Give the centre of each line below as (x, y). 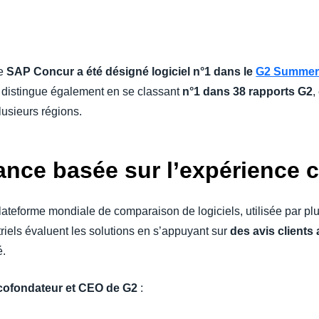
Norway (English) (254, 75)
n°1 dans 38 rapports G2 (248, 91)
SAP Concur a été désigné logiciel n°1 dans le (131, 72)
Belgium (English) (255, 16)
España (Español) (256, 46)
